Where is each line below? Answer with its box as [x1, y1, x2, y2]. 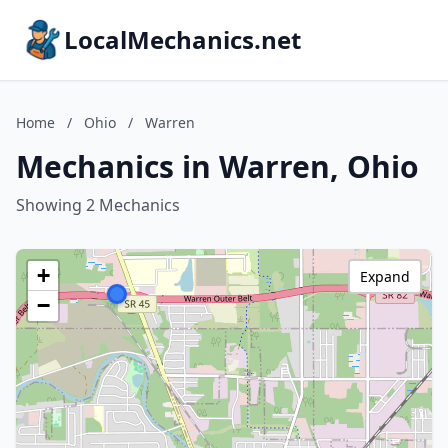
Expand [360, 267, 410, 286]
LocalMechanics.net [64, 23, 301, 56]
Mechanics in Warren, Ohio [16, 146, 419, 187]
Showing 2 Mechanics [16, 194, 180, 216]
